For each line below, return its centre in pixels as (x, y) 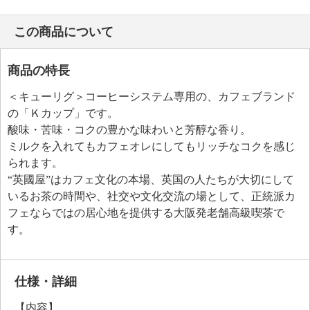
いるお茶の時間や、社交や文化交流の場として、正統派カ (152, 196)
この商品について (64, 32)
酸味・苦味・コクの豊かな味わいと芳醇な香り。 (129, 130)
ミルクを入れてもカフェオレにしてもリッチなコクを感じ (152, 146)
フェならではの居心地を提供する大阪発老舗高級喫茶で (146, 213)
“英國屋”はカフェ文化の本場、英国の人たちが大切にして (151, 180)
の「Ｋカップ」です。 (63, 113)
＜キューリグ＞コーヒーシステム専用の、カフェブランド (152, 97)
